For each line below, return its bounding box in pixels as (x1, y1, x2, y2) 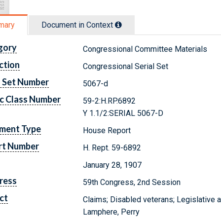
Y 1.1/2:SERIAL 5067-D (83, 108, 164, 118)
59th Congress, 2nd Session (83, 177, 181, 187)
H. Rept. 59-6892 (83, 143, 142, 152)
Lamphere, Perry (83, 207, 140, 217)
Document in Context (41, 20, 115, 30)
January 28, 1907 (83, 160, 142, 170)
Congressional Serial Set (83, 61, 169, 71)
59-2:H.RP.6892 (83, 96, 136, 106)
